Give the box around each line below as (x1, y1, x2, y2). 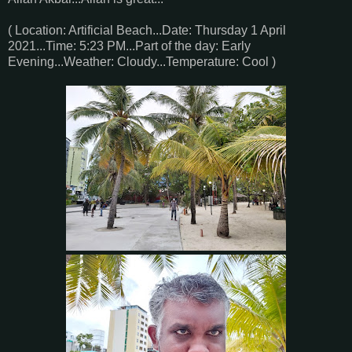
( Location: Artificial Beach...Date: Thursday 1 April (8, 23, 286, 37)
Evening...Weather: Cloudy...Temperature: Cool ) (8, 54, 276, 68)
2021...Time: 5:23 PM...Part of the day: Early (8, 38, 251, 53)
